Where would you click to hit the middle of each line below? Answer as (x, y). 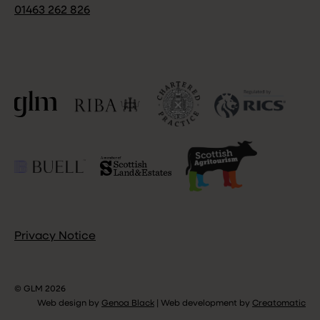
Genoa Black (128, 303)
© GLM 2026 (40, 289)
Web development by (205, 303)
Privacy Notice (55, 236)
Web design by (69, 303)
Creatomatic (279, 303)
